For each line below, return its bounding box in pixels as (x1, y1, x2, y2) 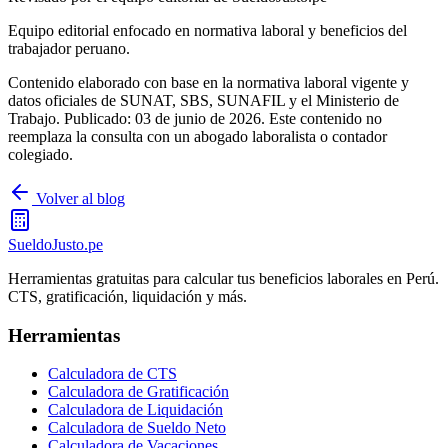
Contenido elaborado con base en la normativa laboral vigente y (8, 73, 409, 91)
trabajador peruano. (8, 39, 130, 57)
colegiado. (8, 145, 73, 163)
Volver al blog (32, 189, 125, 207)
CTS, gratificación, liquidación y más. (8, 287, 247, 305)
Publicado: (64, 109, 135, 127)
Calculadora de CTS (48, 365, 177, 383)
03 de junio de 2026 (135, 109, 261, 127)
